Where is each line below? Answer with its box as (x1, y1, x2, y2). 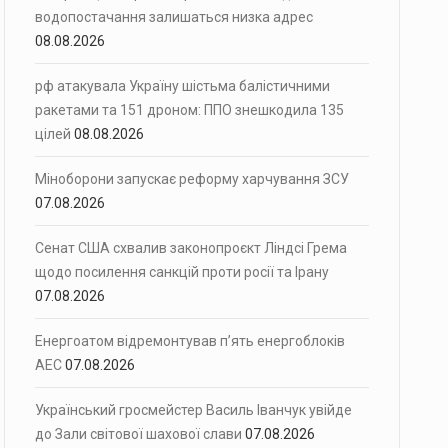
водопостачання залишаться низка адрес (35, 9, 313, 25)
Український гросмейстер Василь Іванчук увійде (35, 402, 352, 418)
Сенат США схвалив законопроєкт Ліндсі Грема (35, 240, 347, 256)
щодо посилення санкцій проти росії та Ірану (35, 264, 329, 280)
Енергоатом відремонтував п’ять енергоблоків (35, 333, 345, 349)
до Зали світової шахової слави (35, 426, 242, 442)
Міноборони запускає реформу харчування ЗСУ (35, 171, 349, 187)
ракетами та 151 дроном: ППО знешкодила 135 (35, 102, 344, 118)
